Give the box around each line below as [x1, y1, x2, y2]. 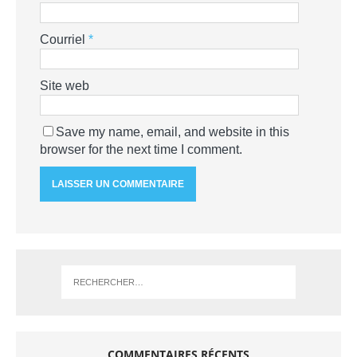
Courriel [40, 32, 88, 46]
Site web [40, 78, 89, 92]
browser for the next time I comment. [40, 142, 242, 156]
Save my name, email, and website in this [56, 124, 289, 139]
